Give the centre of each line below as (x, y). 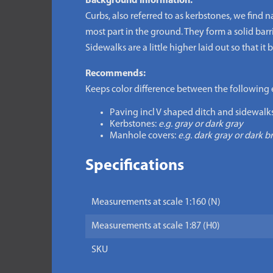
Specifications (134, 166)
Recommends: (115, 74)
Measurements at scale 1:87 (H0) (155, 226)
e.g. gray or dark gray (200, 124)
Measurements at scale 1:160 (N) (156, 202)
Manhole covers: (143, 136)
